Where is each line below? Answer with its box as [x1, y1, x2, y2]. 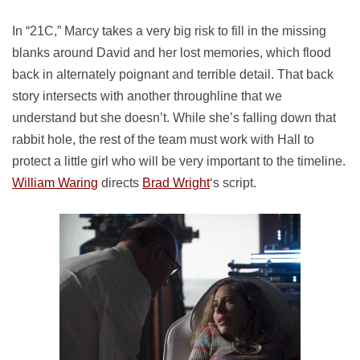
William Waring [12, 176, 98, 190]
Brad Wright [142, 176, 210, 190]
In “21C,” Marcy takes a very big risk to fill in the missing [12, 24, 326, 38]
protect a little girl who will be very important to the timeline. [12, 154, 346, 168]
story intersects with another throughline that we [12, 89, 282, 103]
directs [98, 176, 142, 190]
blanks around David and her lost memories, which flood [12, 46, 331, 59]
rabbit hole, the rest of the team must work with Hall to [12, 133, 314, 146]
